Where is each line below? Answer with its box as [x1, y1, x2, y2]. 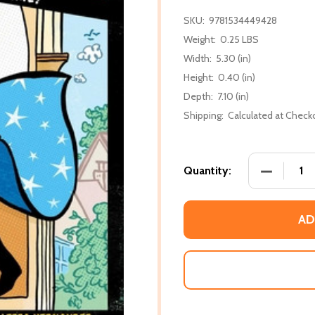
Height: [184, 70, 214, 84]
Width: [184, 51, 212, 65]
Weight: [184, 32, 216, 46]
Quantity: [184, 163, 231, 177]
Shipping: [184, 108, 224, 122]
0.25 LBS [220, 32, 259, 46]
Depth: [184, 89, 213, 103]
